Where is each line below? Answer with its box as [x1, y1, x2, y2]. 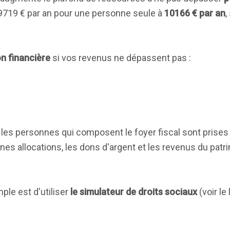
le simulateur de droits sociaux [70, 186, 197, 197]
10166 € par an [164, 8, 225, 18]
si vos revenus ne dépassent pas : [50, 52, 191, 63]
